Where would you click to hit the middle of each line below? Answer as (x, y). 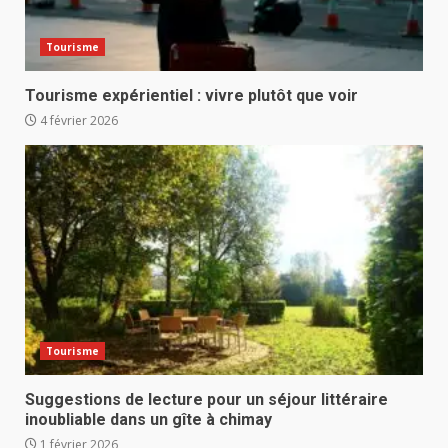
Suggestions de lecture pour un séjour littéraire (206, 400)
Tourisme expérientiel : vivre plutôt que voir (191, 96)
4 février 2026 (77, 121)
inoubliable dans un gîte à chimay (148, 420)
